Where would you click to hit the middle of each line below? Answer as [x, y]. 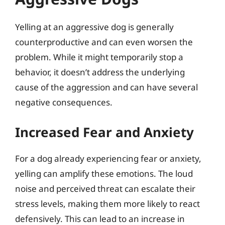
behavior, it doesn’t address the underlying [100, 72]
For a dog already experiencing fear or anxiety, [108, 158]
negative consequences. [64, 102]
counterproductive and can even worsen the [104, 42]
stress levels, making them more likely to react [107, 203]
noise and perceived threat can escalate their [105, 188]
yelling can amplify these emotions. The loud [104, 173]
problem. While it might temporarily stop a [99, 57]
